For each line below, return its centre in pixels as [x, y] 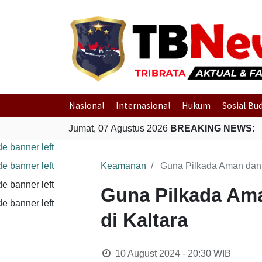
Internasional [144, 105]
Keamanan [123, 166]
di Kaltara [144, 220]
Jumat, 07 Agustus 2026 [119, 128]
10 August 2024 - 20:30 [163, 254]
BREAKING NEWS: [213, 128]
